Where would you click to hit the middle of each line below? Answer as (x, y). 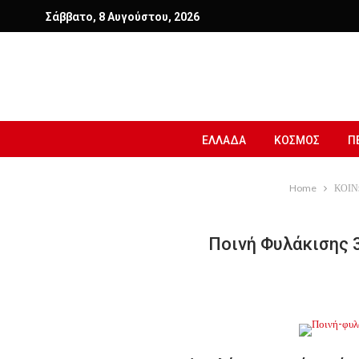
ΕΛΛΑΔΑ (224, 140)
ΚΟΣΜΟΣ (297, 140)
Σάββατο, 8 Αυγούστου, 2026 (123, 17)
